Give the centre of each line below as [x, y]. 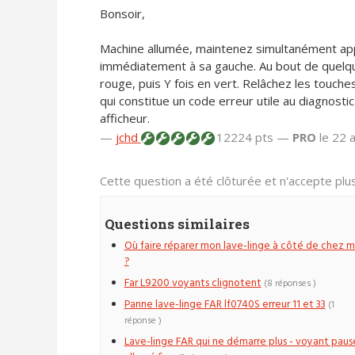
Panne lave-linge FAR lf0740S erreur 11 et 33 [225, 305]
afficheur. [124, 118]
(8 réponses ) [290, 284]
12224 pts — [252, 137]
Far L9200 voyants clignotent [193, 284]
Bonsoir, [122, 14]
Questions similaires [177, 223]
